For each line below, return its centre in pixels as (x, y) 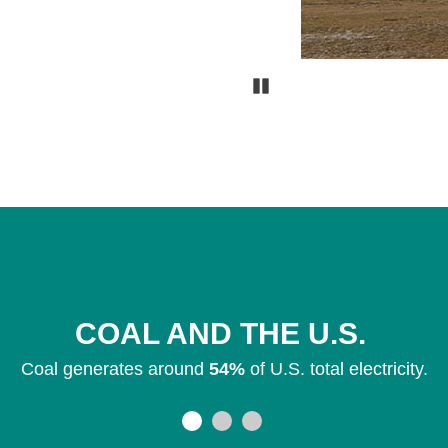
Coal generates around (114, 369)
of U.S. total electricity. (336, 369)
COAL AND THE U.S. (224, 333)
